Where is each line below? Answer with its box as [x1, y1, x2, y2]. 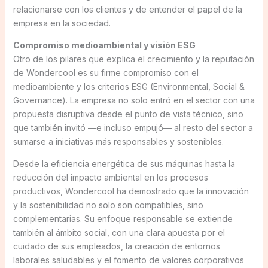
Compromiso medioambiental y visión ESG [13, 39, 196, 50]
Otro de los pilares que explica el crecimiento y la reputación [13, 53, 254, 64]
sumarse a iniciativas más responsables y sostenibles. [13, 136, 224, 147]
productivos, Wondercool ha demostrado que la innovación [13, 185, 249, 196]
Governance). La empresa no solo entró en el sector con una [13, 95, 255, 105]
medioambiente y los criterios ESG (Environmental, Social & [13, 81, 245, 92]
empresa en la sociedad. [13, 17, 111, 28]
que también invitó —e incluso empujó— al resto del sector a [13, 122, 253, 133]
